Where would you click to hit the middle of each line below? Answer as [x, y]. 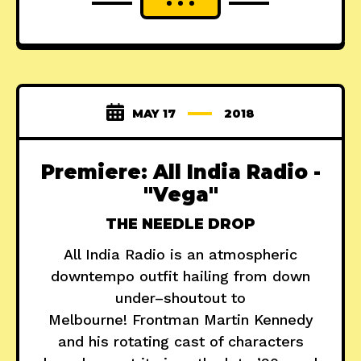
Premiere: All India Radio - [180, 172]
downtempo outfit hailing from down [180, 276]
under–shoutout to [180, 298]
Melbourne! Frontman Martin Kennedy [180, 320]
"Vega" [180, 195]
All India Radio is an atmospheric [180, 255]
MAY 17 [154, 114]
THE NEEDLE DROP [180, 224]
